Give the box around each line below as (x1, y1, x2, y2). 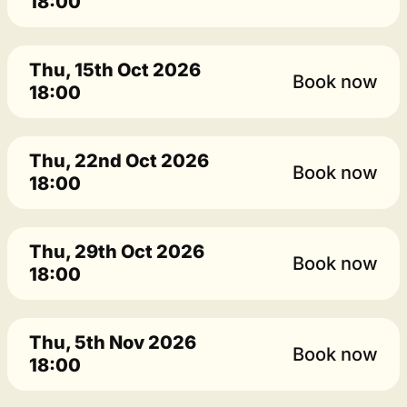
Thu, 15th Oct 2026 (29, 59, 201, 81)
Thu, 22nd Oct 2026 (29, 150, 209, 172)
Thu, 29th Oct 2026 (29, 241, 204, 263)
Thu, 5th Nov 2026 (29, 332, 196, 353)
